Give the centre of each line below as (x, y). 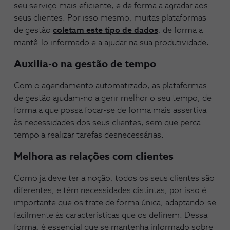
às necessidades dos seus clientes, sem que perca (107, 123)
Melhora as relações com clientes (94, 157)
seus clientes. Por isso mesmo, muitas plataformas (110, 18)
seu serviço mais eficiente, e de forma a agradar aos (111, 6)
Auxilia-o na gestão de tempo (85, 64)
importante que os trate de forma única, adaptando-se (115, 203)
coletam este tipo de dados (106, 30)
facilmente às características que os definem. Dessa (111, 215)
